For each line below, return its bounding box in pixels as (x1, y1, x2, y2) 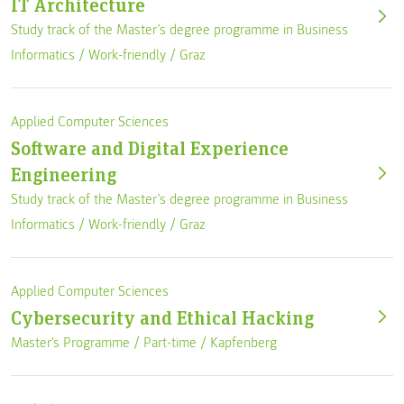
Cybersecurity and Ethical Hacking (11, 303, 314, 330)
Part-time (143, 333, 197, 352)
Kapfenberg (210, 333, 277, 352)
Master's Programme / (11, 333, 143, 352)
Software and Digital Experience (11, 133, 289, 161)
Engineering (11, 160, 116, 187)
